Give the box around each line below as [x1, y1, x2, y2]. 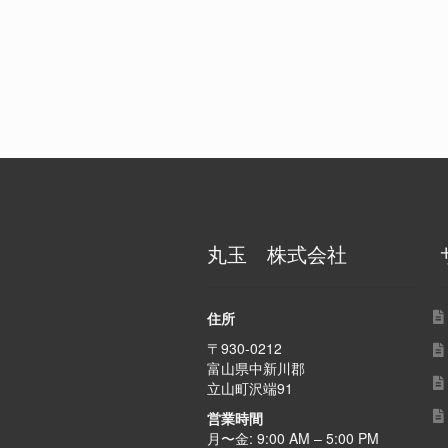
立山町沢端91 [206, 378, 293, 399]
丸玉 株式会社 [206, 238, 347, 268]
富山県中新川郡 [206, 358, 305, 379]
